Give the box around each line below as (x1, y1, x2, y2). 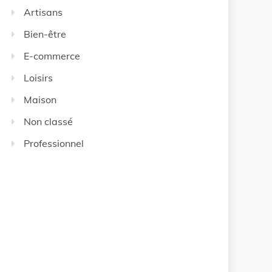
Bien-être (24, 28, 66, 40)
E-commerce (24, 50, 80, 62)
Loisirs (24, 72, 53, 84)
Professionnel (24, 137, 84, 149)
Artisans (24, 6, 63, 18)
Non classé (24, 115, 73, 127)
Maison (24, 93, 56, 106)
